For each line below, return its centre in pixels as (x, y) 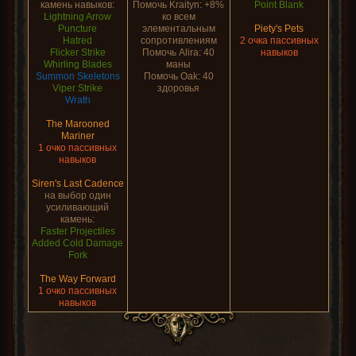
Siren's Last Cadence (77, 184)
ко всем (178, 17)
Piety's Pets (279, 29)
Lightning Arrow (77, 17)
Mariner (77, 136)
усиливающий (77, 207)
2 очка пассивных (279, 41)
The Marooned (77, 124)
